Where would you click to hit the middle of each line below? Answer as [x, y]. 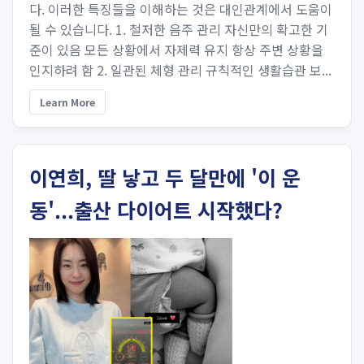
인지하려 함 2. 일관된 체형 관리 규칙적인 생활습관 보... [180, 70]
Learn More [67, 102]
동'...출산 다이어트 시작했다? [156, 210]
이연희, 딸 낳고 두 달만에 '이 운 [165, 177]
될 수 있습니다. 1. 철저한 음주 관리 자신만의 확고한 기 [179, 29]
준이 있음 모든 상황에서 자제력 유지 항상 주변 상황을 [176, 50]
